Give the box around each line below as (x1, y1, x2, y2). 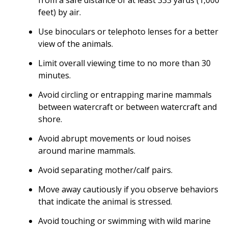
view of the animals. (38, 38, 113, 49)
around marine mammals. (38, 145, 135, 156)
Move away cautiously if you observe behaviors (38, 183, 218, 195)
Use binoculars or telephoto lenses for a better (38, 25, 218, 37)
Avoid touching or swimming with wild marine (38, 215, 211, 226)
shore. (38, 113, 62, 125)
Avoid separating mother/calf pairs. (38, 164, 173, 176)
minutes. (38, 69, 71, 81)
